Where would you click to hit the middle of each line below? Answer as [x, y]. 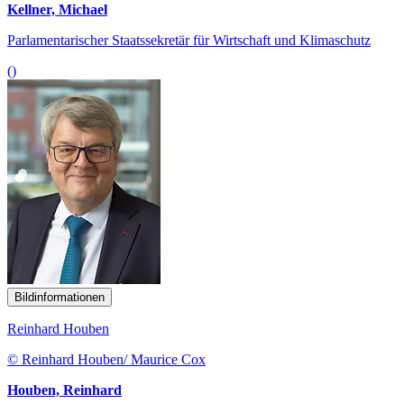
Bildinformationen [60, 297]
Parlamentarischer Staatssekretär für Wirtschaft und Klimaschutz [189, 40]
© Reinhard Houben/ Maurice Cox [106, 359]
